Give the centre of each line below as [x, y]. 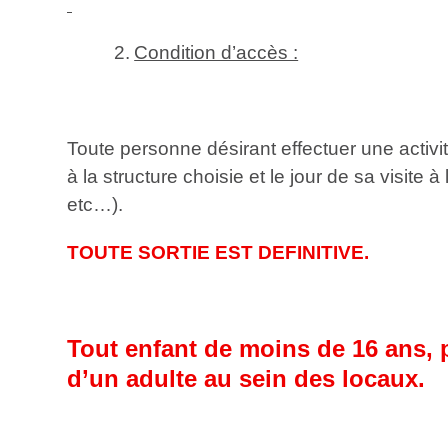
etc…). [95, 204]
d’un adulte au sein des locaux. [246, 378]
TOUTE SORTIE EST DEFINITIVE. [218, 252]
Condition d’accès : [216, 52]
